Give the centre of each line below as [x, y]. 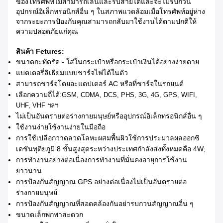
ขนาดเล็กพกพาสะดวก [50, 215]
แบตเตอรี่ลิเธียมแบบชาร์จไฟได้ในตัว [72, 73]
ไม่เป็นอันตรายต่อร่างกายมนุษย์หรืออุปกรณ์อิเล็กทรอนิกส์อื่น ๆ [109, 116]
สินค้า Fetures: [40, 52]
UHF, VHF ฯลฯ [37, 106]
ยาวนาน [29, 171]
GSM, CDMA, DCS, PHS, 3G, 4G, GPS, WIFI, [129, 95]
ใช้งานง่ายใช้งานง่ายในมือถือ [61, 127]
